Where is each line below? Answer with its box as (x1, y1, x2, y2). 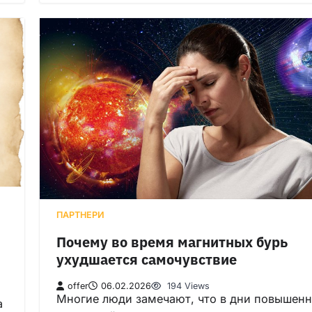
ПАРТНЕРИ (56, 209, 104, 220)
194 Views (164, 280, 210, 291)
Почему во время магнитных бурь (56, 233, 288, 251)
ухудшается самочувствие (56, 251, 237, 269)
